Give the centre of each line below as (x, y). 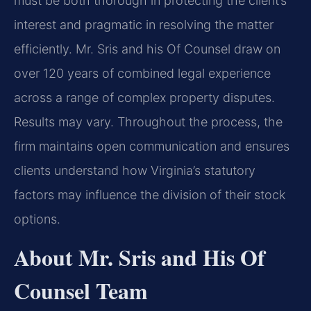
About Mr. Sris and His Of (140, 258)
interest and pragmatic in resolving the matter (144, 24)
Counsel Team (81, 291)
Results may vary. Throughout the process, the (148, 121)
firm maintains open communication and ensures (152, 146)
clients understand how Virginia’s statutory (135, 170)
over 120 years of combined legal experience (142, 73)
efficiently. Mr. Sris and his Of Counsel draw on (147, 49)
